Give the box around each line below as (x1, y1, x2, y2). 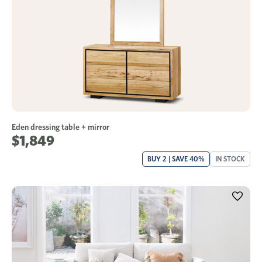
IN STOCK (215, 154, 245, 163)
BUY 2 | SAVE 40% (147, 154, 205, 163)
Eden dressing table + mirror (12, 122, 109, 132)
